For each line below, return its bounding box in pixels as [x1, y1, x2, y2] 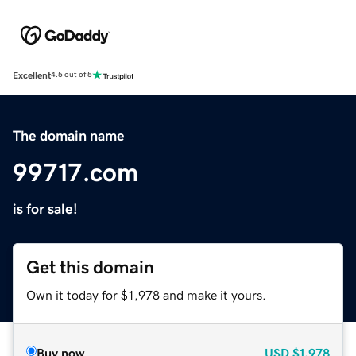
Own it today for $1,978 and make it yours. [26, 288, 266, 301]
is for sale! [13, 201, 78, 216]
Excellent [13, 70, 51, 80]
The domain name [13, 128, 125, 143]
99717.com [13, 159, 138, 185]
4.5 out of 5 [51, 71, 92, 79]
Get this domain [26, 257, 154, 277]
